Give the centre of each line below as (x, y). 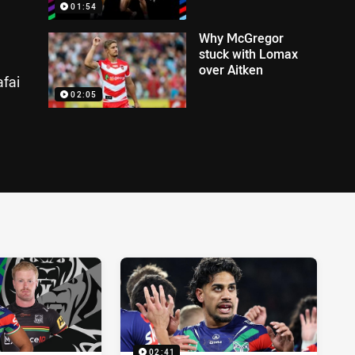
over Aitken (231, 70)
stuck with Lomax (249, 54)
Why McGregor (242, 38)
